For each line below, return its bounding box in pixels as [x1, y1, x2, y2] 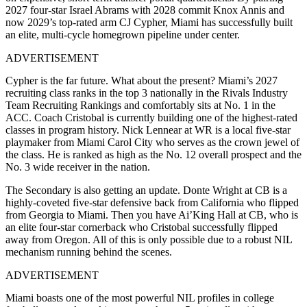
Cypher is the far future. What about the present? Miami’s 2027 [5, 74, 278, 86]
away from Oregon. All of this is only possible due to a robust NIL [5, 233, 292, 245]
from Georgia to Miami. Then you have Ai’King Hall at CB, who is [5, 208, 298, 221]
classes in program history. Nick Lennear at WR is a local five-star [5, 123, 291, 136]
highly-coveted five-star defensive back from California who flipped [5, 196, 299, 208]
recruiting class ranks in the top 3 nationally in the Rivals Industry [5, 86, 288, 99]
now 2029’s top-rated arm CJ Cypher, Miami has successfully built [5, 16, 293, 28]
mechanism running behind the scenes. [5, 245, 172, 258]
